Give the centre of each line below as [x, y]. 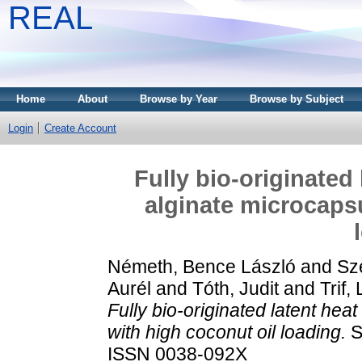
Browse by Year [179, 99]
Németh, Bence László [202, 266]
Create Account [80, 128]
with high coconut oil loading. [227, 332]
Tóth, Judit [236, 288]
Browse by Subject [297, 99]
